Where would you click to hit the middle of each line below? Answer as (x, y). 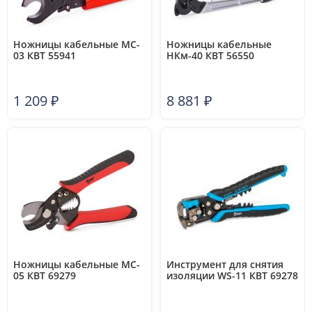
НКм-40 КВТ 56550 (210, 55)
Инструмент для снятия (225, 264)
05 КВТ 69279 (45, 275)
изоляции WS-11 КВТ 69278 (232, 275)
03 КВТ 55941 (45, 55)
